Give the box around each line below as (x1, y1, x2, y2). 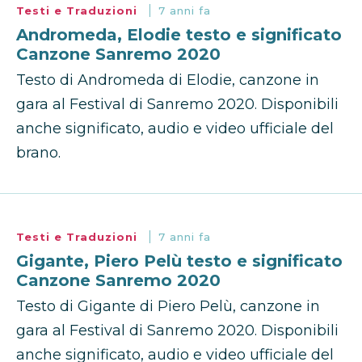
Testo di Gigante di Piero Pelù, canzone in (16, 297, 320, 316)
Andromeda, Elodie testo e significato (16, 25, 342, 45)
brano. (16, 144, 61, 162)
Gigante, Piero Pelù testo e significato (16, 251, 343, 271)
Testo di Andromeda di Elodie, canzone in (16, 71, 319, 90)
